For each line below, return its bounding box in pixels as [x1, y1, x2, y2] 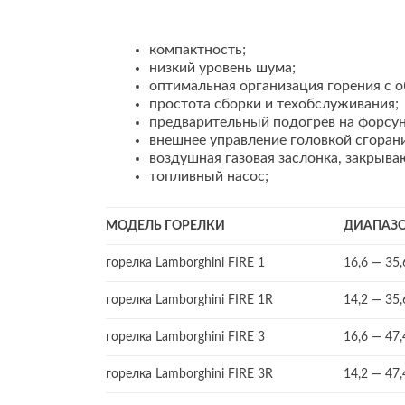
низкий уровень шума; [149, 61, 296, 75]
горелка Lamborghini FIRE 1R [106, 294, 273, 306]
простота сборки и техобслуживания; [149, 97, 399, 111]
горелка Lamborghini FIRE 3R [106, 368, 273, 381]
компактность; [149, 42, 246, 57]
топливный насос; [149, 169, 268, 184]
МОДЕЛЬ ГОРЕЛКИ [106, 220, 225, 232]
